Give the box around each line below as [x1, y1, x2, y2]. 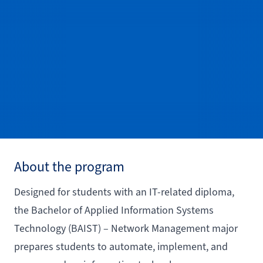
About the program [14, 158, 124, 176]
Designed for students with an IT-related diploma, [14, 186, 234, 199]
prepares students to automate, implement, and [14, 240, 228, 254]
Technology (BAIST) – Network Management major [14, 222, 238, 235]
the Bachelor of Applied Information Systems [14, 204, 214, 217]
